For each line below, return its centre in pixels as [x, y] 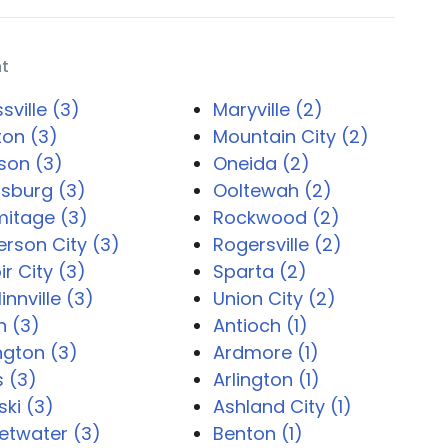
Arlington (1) [266, 379]
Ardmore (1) [265, 352]
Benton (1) [257, 433]
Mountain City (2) [290, 136]
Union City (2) [274, 298]
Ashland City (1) [282, 406]
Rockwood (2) [276, 217]
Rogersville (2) [277, 244]
